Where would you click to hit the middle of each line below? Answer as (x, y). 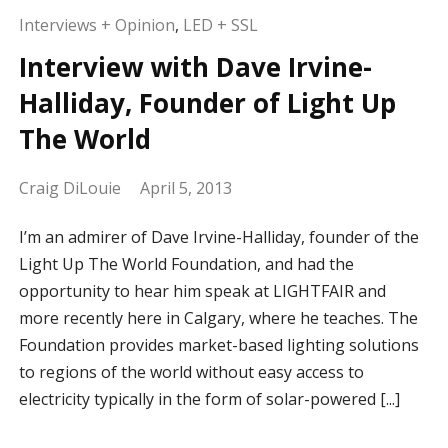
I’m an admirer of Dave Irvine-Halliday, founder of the (218, 237)
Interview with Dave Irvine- (195, 67)
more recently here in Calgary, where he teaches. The (218, 318)
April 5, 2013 (185, 188)
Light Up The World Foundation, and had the (186, 264)
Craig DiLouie (69, 188)
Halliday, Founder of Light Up (207, 103)
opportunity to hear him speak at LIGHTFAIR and (202, 291)
